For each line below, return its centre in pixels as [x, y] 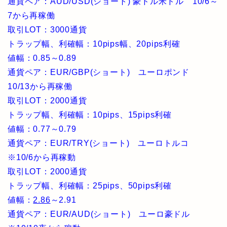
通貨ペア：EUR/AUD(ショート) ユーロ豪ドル [103, 214]
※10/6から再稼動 [42, 157]
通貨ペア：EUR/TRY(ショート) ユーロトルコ [103, 143]
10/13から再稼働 [40, 86]
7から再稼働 [31, 15]
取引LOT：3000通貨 [47, 30]
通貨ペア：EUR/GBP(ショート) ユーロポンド [103, 72]
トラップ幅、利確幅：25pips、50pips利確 [90, 186]
